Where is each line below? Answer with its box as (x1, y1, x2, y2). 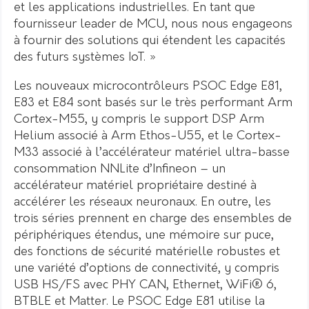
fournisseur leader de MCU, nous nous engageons (14, 17, 292, 31)
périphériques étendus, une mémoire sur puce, (14, 228, 274, 242)
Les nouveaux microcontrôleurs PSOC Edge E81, (14, 79, 282, 93)
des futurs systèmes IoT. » (14, 50, 157, 64)
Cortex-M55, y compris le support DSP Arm (14, 112, 264, 126)
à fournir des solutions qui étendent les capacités (14, 34, 286, 48)
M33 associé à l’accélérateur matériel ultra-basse (14, 146, 290, 159)
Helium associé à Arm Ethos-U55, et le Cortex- (14, 129, 281, 143)
